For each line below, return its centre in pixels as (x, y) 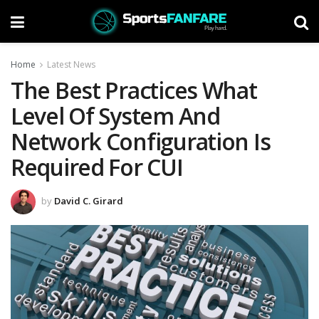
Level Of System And (115, 116)
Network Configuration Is (141, 141)
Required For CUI (97, 167)
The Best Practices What (134, 90)
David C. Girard (89, 200)
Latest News (71, 64)
